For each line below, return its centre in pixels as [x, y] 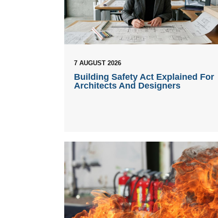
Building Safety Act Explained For [144, 77]
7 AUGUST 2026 [98, 63]
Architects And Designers [127, 85]
